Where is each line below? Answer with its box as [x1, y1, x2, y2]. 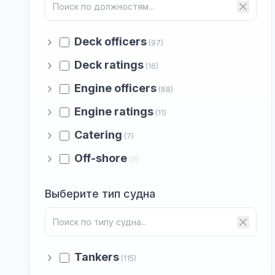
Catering [74, 128, 122, 141]
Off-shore [74, 152, 127, 165]
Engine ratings [74, 105, 153, 118]
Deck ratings [74, 58, 144, 71]
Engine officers [74, 82, 157, 95]
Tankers [74, 250, 119, 263]
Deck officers [74, 35, 147, 48]
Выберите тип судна [45, 187, 155, 200]
